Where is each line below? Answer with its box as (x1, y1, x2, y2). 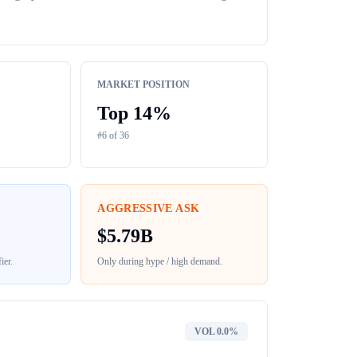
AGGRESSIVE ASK (97, 202, 200, 214)
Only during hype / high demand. (97, 256, 223, 267)
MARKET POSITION (97, 79, 190, 90)
